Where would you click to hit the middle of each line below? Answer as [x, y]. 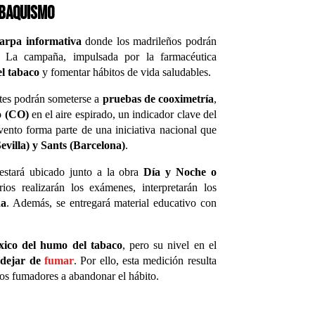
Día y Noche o [180, 172]
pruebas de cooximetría [158, 98]
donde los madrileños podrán [149, 41]
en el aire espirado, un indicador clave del [122, 114]
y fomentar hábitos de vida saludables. [126, 72]
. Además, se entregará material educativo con [111, 202]
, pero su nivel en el [169, 245]
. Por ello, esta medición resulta [145, 260]
